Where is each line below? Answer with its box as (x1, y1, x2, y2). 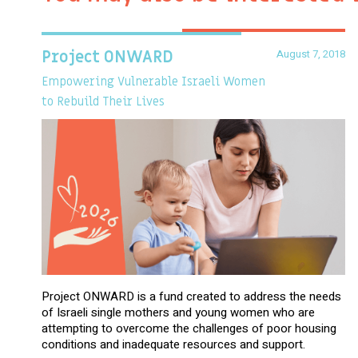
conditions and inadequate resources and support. (42, 335, 305, 353)
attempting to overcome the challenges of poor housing (42, 319, 336, 337)
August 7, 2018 (276, 46, 345, 62)
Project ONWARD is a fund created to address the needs (42, 287, 341, 305)
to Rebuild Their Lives (42, 93, 165, 109)
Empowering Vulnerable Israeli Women (42, 73, 265, 89)
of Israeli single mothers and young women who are (42, 303, 315, 321)
